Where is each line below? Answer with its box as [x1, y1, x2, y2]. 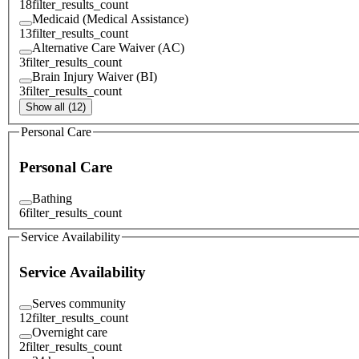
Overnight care [32, 325, 107, 339]
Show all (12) [26, 100, 86, 113]
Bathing [32, 191, 72, 205]
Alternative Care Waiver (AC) [32, 40, 184, 54]
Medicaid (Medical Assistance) [32, 11, 188, 26]
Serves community [32, 296, 126, 310]
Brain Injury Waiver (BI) [32, 69, 157, 83]
